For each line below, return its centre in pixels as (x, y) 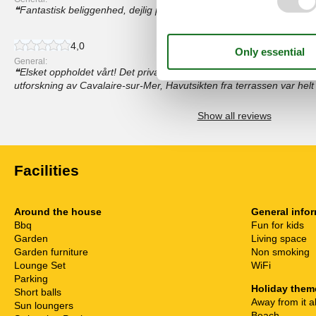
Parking (31, 278)
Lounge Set (40, 265)
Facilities (47, 170)
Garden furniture (51, 251)
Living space (279, 238)
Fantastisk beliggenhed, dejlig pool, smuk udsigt (127, 10)
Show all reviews (234, 115)
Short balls (38, 292)
